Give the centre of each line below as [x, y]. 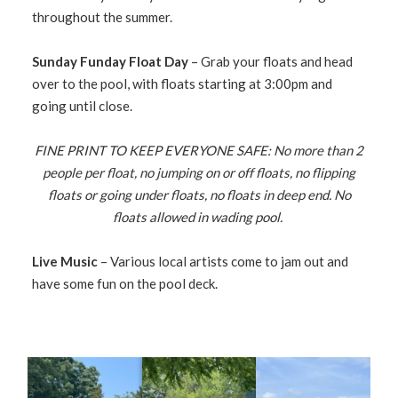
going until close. [83, 106]
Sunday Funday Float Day [111, 61]
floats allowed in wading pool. [199, 217]
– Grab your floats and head [271, 61]
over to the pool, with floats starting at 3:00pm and [183, 84]
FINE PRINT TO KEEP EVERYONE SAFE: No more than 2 [199, 150]
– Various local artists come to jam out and [223, 261]
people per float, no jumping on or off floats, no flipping [199, 172]
